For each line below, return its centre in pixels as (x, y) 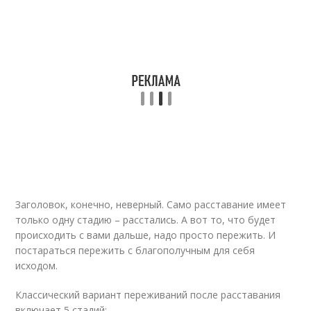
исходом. (37, 266)
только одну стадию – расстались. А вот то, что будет (146, 220)
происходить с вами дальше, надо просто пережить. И (146, 235)
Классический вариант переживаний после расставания (148, 295)
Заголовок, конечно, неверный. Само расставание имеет (151, 204)
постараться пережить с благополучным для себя (135, 250)
